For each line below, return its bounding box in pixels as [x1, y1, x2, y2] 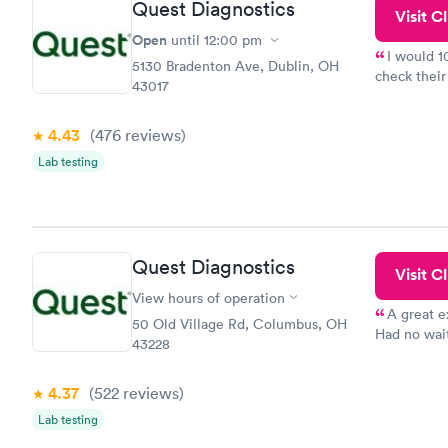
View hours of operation [132, 288, 285, 307]
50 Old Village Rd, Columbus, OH [132, 314, 347, 333]
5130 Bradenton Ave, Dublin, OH [132, 57, 339, 75]
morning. [374, 368, 432, 387]
